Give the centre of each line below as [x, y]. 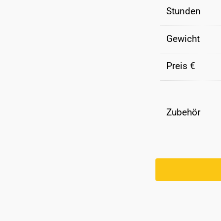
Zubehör [184, 112]
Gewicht [183, 38]
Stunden [184, 11]
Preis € [181, 66]
